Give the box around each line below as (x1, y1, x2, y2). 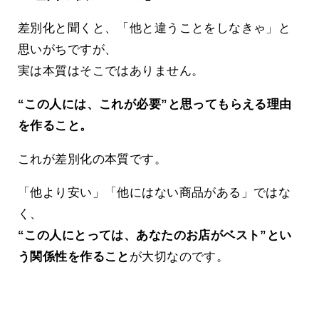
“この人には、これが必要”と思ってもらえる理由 (18, 98, 292, 112)
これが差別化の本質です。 (18, 152, 167, 167)
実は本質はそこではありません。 (18, 64, 204, 78)
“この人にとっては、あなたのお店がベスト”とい (18, 229, 292, 243)
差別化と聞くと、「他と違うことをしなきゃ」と (18, 21, 291, 36)
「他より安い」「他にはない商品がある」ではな (18, 186, 291, 200)
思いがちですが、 (18, 43, 117, 57)
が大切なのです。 (129, 250, 229, 264)
